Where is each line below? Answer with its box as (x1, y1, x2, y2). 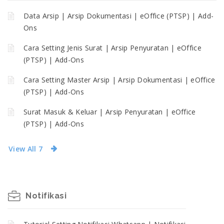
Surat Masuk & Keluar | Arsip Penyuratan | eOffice (23, 107, 196, 116)
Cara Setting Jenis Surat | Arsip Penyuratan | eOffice (23, 43, 201, 52)
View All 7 (8, 143, 42, 153)
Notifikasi (25, 191, 66, 200)
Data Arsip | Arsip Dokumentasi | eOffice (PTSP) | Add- (23, 11, 214, 20)
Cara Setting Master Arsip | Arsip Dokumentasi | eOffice (23, 75, 215, 84)
